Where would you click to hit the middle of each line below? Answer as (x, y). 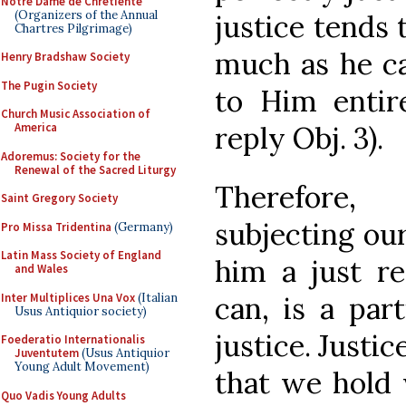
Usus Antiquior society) (81, 311)
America (36, 127)
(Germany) (142, 227)
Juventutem (47, 353)
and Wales (41, 269)
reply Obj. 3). (303, 139)
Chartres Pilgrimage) (73, 28)
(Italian (156, 297)
